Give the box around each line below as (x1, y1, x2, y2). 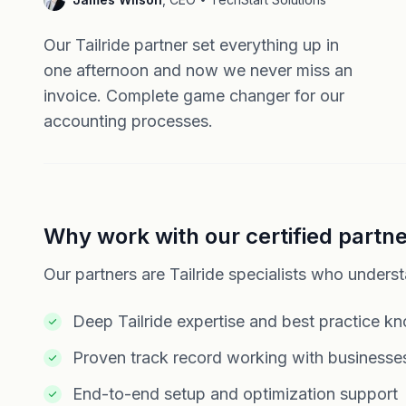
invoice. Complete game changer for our (43, 86, 344, 105)
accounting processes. (43, 111, 213, 130)
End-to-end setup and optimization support (72, 384, 398, 403)
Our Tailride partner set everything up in (43, 35, 339, 54)
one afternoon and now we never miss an (43, 61, 353, 80)
